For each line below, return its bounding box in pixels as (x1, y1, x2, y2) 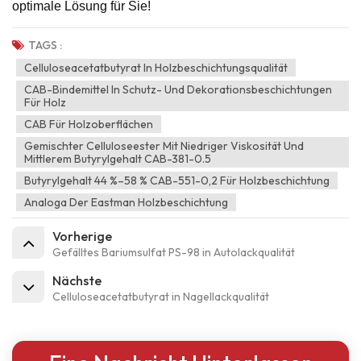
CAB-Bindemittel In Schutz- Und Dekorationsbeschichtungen (24, 82, 332, 98)
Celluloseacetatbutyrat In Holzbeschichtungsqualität (24, 60, 288, 76)
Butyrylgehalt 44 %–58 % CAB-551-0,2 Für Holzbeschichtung (24, 173, 330, 189)
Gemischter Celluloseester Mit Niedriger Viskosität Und (24, 139, 304, 154)
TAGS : (28, 38, 62, 53)
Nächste (52, 272, 102, 289)
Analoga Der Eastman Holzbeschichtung (24, 195, 228, 210)
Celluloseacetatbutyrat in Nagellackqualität (52, 289, 269, 305)
